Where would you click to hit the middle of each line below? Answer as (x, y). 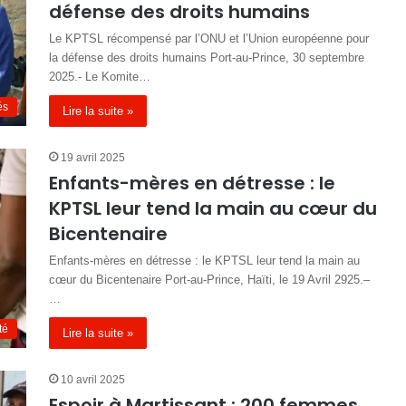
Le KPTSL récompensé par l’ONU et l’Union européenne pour (209, 39)
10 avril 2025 (93, 380)
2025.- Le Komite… (100, 77)
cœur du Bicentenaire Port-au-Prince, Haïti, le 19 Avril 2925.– (209, 280)
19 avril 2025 (93, 158)
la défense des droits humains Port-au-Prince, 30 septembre (207, 58)
